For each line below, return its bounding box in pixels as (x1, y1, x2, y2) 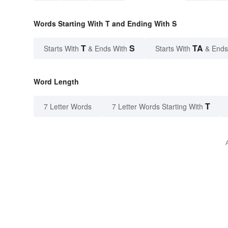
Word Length (34, 76, 79, 87)
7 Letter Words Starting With (112, 101, 203, 111)
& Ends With (86, 43, 129, 53)
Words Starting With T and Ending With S (34, 18, 177, 28)
